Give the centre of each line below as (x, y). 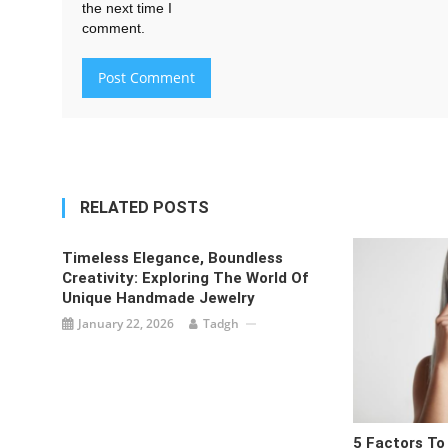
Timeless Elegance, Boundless (173, 258)
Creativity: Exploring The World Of (185, 278)
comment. (113, 28)
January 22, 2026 (126, 323)
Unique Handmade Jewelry (159, 298)
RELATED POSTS (144, 207)
